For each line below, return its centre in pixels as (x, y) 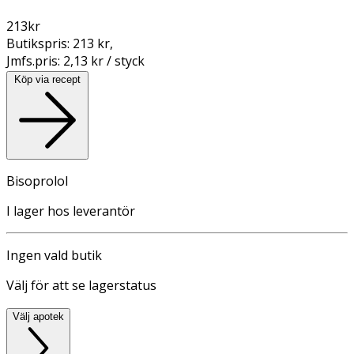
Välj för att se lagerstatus (81, 285)
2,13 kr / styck (104, 60)
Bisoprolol (37, 181)
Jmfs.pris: (35, 60)
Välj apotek (38, 316)
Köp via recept (47, 79)
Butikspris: (40, 43)
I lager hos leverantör (71, 211)
